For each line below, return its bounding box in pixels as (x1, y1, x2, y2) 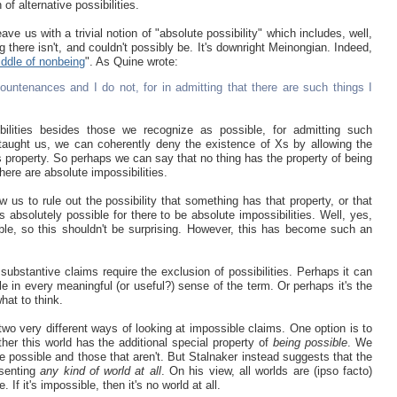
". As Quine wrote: (85, 54, 179, 68)
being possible (273, 335, 348, 349)
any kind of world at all (40, 363, 161, 378)
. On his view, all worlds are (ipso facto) (160, 363, 373, 378)
